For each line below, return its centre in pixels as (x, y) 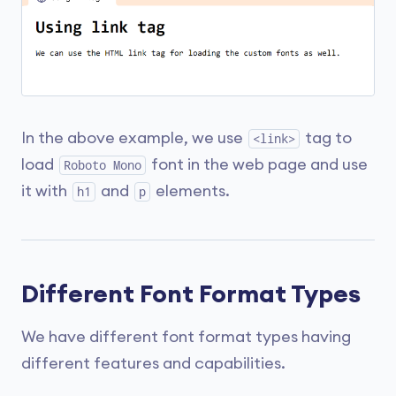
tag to (327, 137)
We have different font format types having (186, 336)
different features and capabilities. (153, 363)
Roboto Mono (103, 165)
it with (46, 190)
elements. (191, 190)
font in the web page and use (258, 164)
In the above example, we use (134, 137)
